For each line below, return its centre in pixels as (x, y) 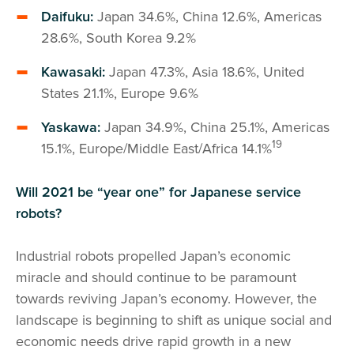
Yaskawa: (71, 128)
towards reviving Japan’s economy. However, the (166, 299)
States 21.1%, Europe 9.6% (120, 94)
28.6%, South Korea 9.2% (119, 38)
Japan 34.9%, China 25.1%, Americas (215, 128)
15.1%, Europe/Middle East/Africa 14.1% (156, 149)
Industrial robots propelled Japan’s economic (153, 256)
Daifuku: (69, 17)
